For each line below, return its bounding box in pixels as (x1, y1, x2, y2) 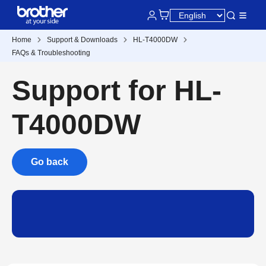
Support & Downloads (47, 36, 118, 44)
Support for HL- (12, 75, 221, 106)
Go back (31, 157, 68, 167)
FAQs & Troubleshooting (12, 49, 90, 57)
